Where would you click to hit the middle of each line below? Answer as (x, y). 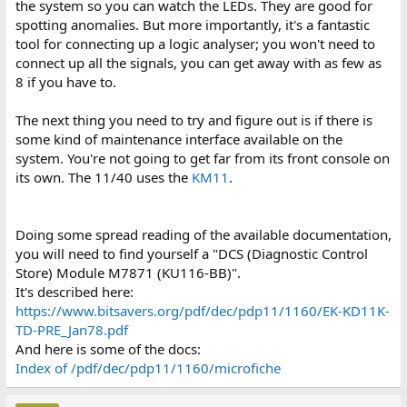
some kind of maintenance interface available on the (179, 139)
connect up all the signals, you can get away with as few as (198, 62)
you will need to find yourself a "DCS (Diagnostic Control (191, 253)
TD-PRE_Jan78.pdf (71, 329)
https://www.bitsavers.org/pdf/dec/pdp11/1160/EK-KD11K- (202, 310)
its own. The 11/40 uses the (103, 177)
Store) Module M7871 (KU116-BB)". (128, 272)
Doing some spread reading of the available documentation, (203, 234)
